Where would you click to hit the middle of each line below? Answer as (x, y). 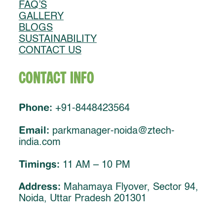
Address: (40, 186)
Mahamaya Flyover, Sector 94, (129, 188)
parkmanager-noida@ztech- (112, 131)
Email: (34, 130)
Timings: (39, 164)
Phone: (36, 107)
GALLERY (41, 17)
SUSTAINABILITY (58, 39)
